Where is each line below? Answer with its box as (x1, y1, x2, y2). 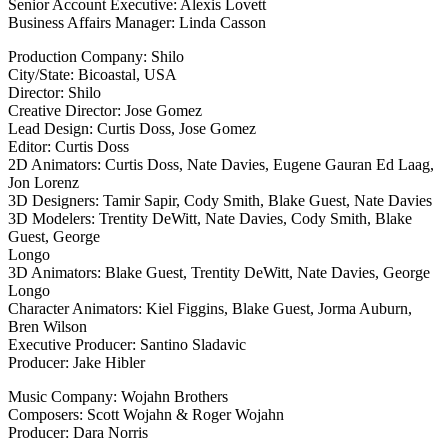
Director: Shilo (8, 83, 101, 101)
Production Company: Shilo (8, 47, 184, 65)
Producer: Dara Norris (8, 423, 148, 441)
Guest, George (8, 227, 100, 245)
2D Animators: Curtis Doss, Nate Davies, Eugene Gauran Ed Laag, (8, 155, 434, 173)
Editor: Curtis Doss (8, 137, 129, 155)
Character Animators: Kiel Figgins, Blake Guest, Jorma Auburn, (8, 299, 412, 317)
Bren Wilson (8, 317, 87, 335)
